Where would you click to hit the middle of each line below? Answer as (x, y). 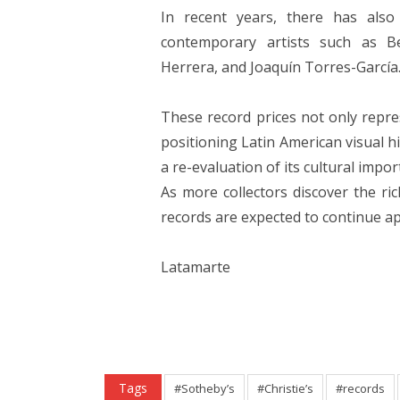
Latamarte (196, 267)
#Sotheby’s (204, 388)
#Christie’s (285, 388)
